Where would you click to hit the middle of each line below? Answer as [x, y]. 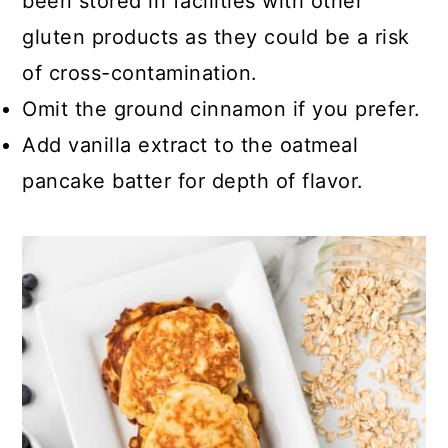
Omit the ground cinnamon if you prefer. [221, 109]
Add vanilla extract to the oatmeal [190, 145]
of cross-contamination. [140, 73]
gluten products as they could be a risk [216, 37]
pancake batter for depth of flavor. [193, 181]
